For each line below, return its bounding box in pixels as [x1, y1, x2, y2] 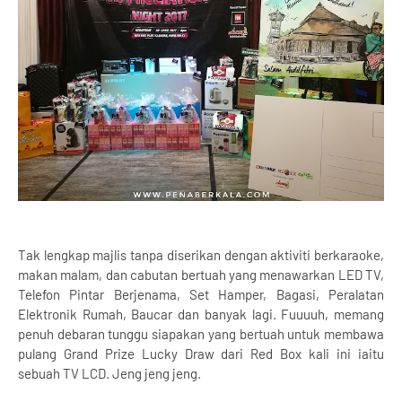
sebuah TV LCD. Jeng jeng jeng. [18, 365, 201, 381]
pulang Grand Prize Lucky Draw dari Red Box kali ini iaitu [18, 345, 384, 362]
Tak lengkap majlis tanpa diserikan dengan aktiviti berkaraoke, [18, 247, 384, 263]
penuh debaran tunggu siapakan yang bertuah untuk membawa [18, 326, 384, 342]
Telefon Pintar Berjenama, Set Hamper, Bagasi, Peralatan [18, 286, 384, 302]
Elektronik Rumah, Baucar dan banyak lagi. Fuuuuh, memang [18, 306, 384, 322]
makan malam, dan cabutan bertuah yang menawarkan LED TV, [18, 267, 384, 283]
